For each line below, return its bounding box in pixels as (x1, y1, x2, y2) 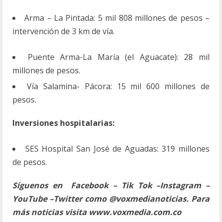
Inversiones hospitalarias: (12, 117, 114, 128)
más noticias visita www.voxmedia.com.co (12, 207, 181, 218)
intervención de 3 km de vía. (12, 26, 114, 37)
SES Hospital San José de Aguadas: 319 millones (25, 143, 210, 154)
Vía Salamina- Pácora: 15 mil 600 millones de (26, 81, 210, 92)
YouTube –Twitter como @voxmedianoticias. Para (12, 193, 210, 204)
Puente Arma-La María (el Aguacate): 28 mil (27, 52, 210, 62)
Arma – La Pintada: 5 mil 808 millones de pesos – (24, 12, 210, 23)
